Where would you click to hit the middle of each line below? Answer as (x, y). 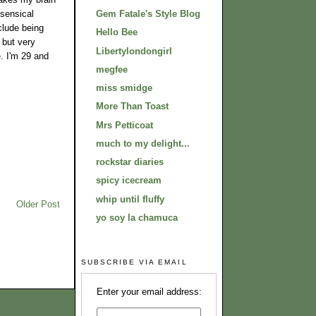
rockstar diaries (130, 162)
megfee (112, 69)
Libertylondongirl (134, 51)
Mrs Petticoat (124, 125)
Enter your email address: (149, 291)
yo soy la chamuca (137, 217)
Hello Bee (117, 32)
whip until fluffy (130, 199)
